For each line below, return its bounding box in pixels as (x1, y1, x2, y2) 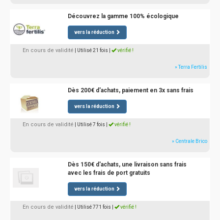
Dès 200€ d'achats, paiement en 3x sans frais (67, 87, 193, 94)
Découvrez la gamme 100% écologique (67, 13, 179, 20)
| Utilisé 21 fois (75, 48, 108, 54)
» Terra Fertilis (175, 64, 207, 70)
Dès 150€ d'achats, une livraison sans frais (67, 161, 187, 168)
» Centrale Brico (172, 138, 207, 144)
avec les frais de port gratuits (67, 169, 150, 177)
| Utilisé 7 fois (75, 122, 105, 128)
